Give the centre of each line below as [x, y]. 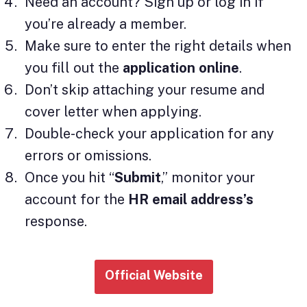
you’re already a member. [106, 24]
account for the [76, 200]
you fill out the [74, 68]
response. [56, 222]
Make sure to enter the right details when [158, 46]
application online [181, 68]
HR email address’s [191, 200]
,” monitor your [208, 178]
